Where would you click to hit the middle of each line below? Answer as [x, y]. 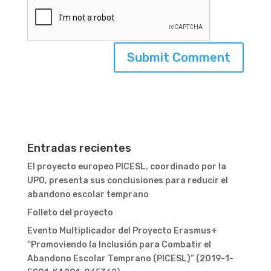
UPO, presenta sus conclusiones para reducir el [127, 181]
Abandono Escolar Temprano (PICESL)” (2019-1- [130, 259]
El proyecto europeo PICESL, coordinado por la [126, 167]
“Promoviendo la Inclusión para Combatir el [119, 245]
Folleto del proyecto [70, 213]
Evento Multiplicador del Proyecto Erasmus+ [122, 231]
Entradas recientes [79, 148]
